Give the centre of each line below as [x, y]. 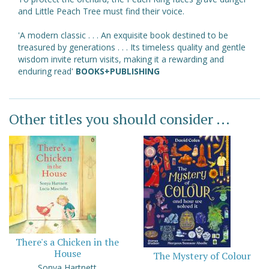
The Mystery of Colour [202, 255]
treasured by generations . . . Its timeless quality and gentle [132, 47]
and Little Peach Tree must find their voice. [101, 11]
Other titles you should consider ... [119, 119]
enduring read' [47, 71]
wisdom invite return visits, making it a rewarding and [121, 59]
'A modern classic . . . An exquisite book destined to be [123, 35]
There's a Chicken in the [67, 242]
